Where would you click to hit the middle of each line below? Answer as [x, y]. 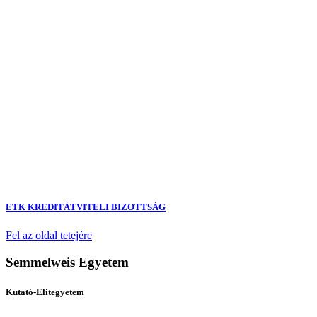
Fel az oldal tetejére [49, 235]
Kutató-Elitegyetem [45, 292]
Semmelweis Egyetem [67, 263]
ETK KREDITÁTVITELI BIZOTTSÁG [86, 207]
